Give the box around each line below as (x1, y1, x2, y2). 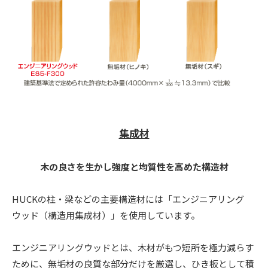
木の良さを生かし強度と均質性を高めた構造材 (39, 160, 229, 173)
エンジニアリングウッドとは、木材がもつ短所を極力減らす (12, 240, 254, 254)
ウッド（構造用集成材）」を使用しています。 (12, 208, 200, 221)
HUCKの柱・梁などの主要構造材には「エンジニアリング (12, 192, 244, 205)
